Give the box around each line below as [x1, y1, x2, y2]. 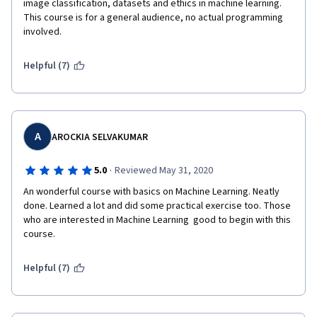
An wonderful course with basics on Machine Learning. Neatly [23, 185, 279, 199]
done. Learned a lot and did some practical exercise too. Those [23, 199, 291, 213]
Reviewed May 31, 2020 [114, 163, 213, 178]
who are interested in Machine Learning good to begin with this [23, 213, 291, 227]
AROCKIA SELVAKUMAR [52, 130, 149, 144]
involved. [23, 25, 64, 39]
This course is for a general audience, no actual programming [23, 11, 283, 25]
